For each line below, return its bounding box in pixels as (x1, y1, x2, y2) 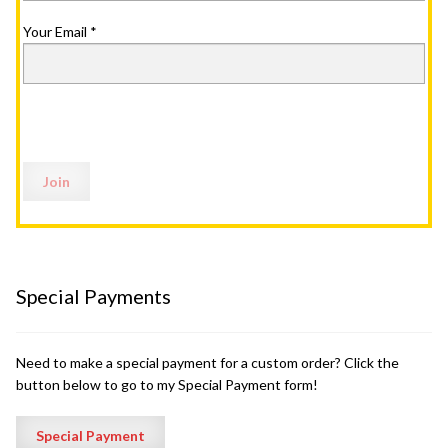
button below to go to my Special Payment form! (16, 376, 318, 394)
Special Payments (16, 283, 171, 308)
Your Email (23, 22, 90, 40)
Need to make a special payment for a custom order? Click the (16, 354, 399, 372)
